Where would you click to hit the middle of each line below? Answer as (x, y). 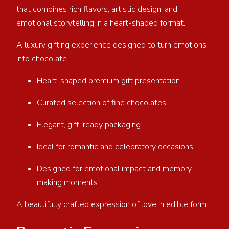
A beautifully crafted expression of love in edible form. (113, 204)
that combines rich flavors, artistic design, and (97, 9)
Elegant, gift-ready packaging (91, 124)
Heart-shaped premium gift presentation (110, 81)
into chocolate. (43, 59)
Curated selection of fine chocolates (104, 102)
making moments (69, 182)
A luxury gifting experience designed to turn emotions (111, 45)
